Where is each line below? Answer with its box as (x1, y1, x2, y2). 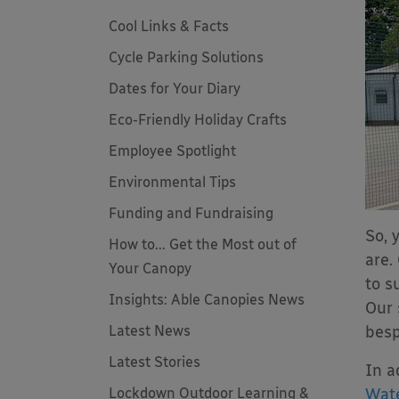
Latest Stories (109, 354, 200, 370)
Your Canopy (109, 260, 191, 277)
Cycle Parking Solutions (109, 49, 264, 66)
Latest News (109, 322, 191, 339)
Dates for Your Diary (109, 80, 240, 97)
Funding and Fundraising (109, 205, 273, 222)
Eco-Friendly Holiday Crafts (109, 111, 287, 128)
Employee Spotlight (109, 142, 236, 159)
